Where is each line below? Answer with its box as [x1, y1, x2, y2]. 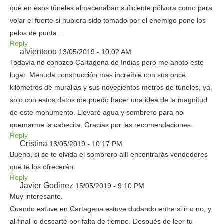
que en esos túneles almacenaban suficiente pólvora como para [10, 4, 212, 12]
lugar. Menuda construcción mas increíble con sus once [10, 71, 186, 79]
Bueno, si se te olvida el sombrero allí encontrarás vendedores [10, 150, 208, 158]
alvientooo [20, 47, 57, 56]
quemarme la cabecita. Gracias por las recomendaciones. [10, 121, 193, 129]
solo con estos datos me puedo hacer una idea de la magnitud [10, 96, 207, 104]
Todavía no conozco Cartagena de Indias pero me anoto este [10, 58, 204, 66]
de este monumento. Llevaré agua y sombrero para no [10, 108, 183, 116]
